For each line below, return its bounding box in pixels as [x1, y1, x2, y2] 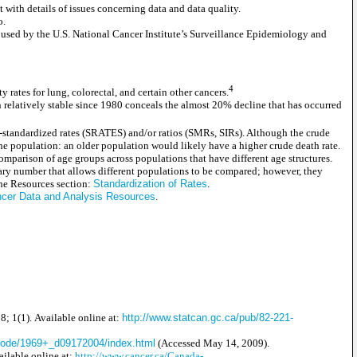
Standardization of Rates [93, 177, 207, 190]
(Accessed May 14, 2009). [155, 336, 269, 349]
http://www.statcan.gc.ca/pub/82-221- [122, 311, 293, 324]
